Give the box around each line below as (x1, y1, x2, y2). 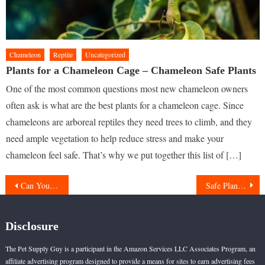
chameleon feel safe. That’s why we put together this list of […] (6, 148, 242, 161)
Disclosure (5, 219, 59, 233)
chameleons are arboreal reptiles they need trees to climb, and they (6, 115, 253, 128)
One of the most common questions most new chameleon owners (6, 82, 248, 95)
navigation (4, 199, 85, 219)
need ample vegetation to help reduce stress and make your (6, 132, 224, 145)
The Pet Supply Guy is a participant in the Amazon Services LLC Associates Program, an (5, 244, 256, 254)
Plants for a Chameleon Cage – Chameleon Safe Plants (6, 64, 257, 77)
